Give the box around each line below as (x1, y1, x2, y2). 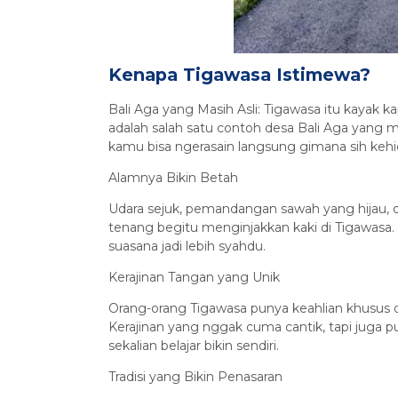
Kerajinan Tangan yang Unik (108, 269, 280, 286)
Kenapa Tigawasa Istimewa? (108, 64, 370, 86)
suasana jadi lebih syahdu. (108, 238, 266, 255)
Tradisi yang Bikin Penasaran (108, 369, 283, 386)
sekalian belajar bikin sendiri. (108, 338, 279, 354)
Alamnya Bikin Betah (108, 170, 238, 187)
